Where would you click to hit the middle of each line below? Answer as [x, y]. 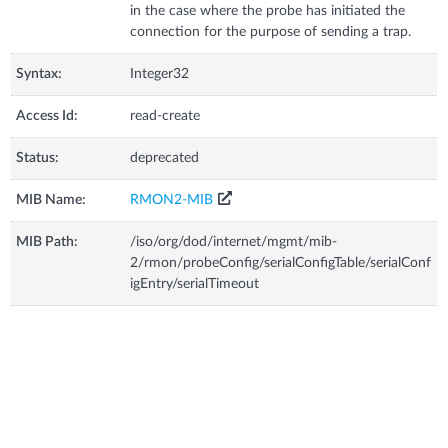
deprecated [165, 157]
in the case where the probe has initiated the [268, 10]
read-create [165, 115]
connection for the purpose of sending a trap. [271, 31]
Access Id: [47, 115]
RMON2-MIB [172, 199]
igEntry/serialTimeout [195, 283]
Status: [38, 157]
